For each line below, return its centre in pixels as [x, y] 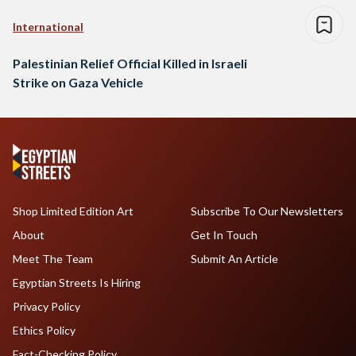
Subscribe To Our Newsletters [267, 211]
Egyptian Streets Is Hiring [77, 283]
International [48, 27]
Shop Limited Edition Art [73, 211]
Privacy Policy [46, 307]
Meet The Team [53, 259]
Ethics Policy [44, 331]
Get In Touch [224, 235]
